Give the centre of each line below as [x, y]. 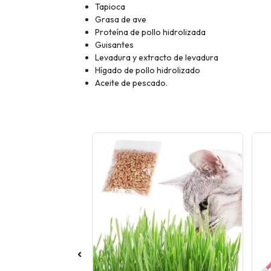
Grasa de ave [121, 19]
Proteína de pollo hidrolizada [150, 32]
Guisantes [114, 44]
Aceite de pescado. [131, 83]
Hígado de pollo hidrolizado [148, 70]
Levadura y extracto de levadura [157, 57]
